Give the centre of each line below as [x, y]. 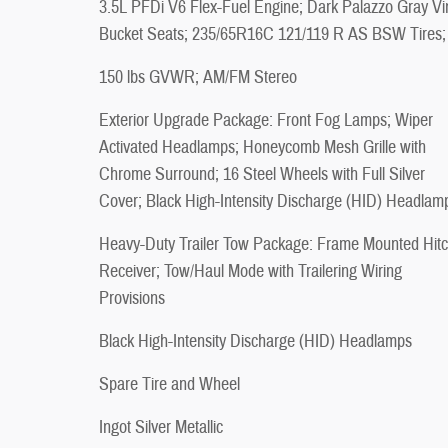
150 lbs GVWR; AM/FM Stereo [198, 77]
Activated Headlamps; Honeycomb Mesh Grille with [262, 147]
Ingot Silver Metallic [161, 427]
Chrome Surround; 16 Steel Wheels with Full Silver [262, 174]
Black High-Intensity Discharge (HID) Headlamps [255, 341]
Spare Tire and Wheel [169, 384]
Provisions [132, 298]
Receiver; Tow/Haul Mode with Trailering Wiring [250, 271]
